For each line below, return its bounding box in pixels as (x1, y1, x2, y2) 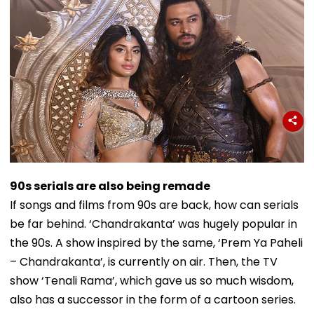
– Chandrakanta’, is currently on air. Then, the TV (10, 254, 278, 271)
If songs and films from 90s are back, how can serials (10, 197, 299, 214)
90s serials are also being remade (10, 178, 210, 195)
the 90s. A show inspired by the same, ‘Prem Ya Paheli (10, 235, 303, 252)
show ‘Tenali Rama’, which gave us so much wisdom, (10, 273, 294, 289)
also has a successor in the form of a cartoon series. (10, 292, 296, 308)
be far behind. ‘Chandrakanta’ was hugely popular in (10, 216, 297, 233)
